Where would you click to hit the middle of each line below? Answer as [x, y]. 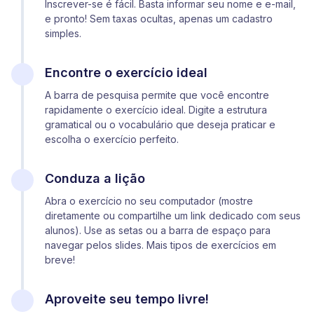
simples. [63, 33]
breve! [60, 259]
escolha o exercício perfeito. [112, 139]
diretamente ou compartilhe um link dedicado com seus [173, 215]
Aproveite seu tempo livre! [127, 299]
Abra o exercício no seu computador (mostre [149, 200]
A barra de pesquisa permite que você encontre [157, 95]
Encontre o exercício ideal [126, 72]
